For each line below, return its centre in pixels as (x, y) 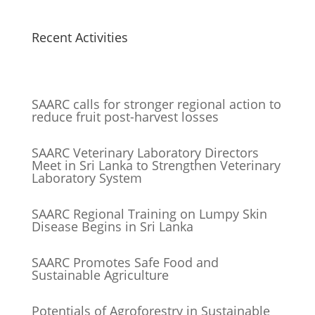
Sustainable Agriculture (100, 275)
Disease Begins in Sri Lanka (112, 227)
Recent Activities (79, 38)
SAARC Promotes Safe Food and (125, 263)
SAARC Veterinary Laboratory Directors (145, 153)
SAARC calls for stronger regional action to (156, 104)
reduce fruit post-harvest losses (125, 117)
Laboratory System (86, 178)
